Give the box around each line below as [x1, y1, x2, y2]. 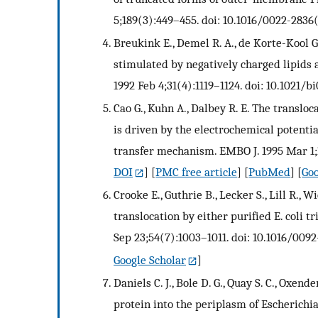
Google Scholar [114, 252, 186, 267]
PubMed [248, 165, 291, 179]
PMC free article [155, 165, 238, 179]
